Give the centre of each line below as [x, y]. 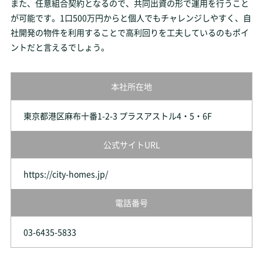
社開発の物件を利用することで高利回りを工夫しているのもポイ [129, 32]
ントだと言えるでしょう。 [60, 47]
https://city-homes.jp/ [65, 174]
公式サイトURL [131, 144]
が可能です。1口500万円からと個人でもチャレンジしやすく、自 [131, 18]
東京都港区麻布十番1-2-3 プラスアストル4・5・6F [117, 116]
